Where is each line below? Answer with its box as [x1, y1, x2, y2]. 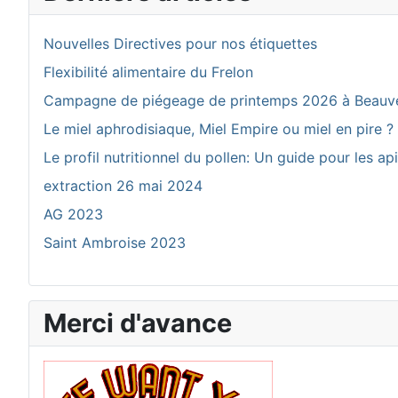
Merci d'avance [44, 307, 232, 338]
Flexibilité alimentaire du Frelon [44, 63, 253, 81]
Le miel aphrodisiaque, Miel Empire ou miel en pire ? [44, 120, 394, 138]
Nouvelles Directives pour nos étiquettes [44, 35, 317, 52]
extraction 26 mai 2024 [44, 177, 203, 195]
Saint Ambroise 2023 [44, 234, 186, 251]
